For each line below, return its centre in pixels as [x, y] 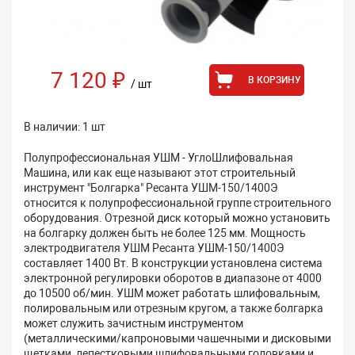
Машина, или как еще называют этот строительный [160, 173]
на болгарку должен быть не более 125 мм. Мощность [165, 233]
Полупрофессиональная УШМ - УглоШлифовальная [158, 158]
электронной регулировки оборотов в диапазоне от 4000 [173, 279]
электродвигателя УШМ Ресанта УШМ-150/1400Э [154, 248]
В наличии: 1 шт [65, 127]
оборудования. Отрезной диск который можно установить [177, 218]
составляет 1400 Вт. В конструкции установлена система [173, 263]
